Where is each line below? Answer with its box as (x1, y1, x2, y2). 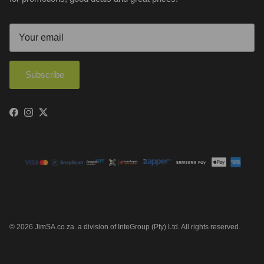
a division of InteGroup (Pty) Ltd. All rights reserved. (78, 222, 240, 231)
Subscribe (25, 70, 64, 80)
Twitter (42, 110, 68, 121)
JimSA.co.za (35, 222, 74, 231)
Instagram (28, 110, 67, 121)
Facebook (13, 110, 51, 121)
